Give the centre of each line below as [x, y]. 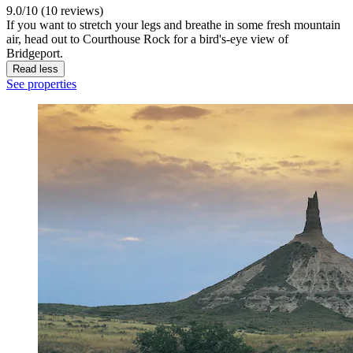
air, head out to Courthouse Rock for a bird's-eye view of [147, 39]
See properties [41, 84]
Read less [35, 69]
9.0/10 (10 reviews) [55, 11]
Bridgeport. [35, 54]
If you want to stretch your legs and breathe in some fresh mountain [173, 25]
